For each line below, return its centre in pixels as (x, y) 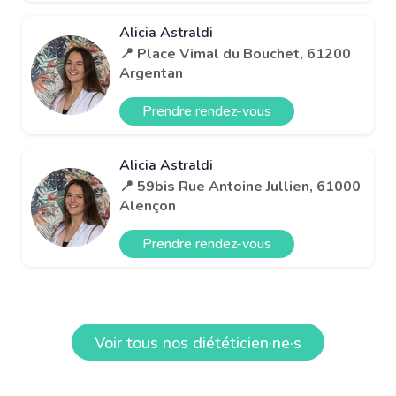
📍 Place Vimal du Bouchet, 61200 (235, 53)
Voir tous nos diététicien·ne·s (198, 343)
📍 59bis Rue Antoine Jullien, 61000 (240, 186)
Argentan (151, 73)
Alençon (148, 206)
